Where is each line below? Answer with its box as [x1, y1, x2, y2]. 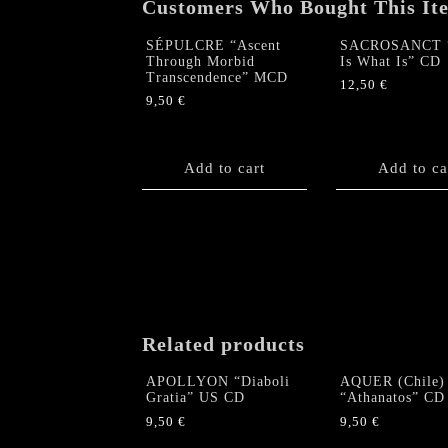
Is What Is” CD [339, 53, 441, 69]
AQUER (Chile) [339, 374, 445, 390]
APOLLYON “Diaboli [146, 374, 290, 390]
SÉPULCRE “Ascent [146, 37, 281, 53]
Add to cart [184, 159, 265, 176]
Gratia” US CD [146, 390, 245, 406]
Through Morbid [146, 53, 255, 69]
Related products [142, 332, 305, 355]
